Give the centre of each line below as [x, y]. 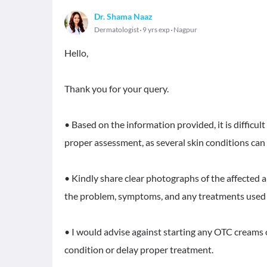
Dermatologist [117, 30]
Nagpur [185, 30]
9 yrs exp [156, 30]
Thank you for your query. [117, 89]
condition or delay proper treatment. [139, 249]
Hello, [76, 53]
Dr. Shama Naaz [123, 16]
